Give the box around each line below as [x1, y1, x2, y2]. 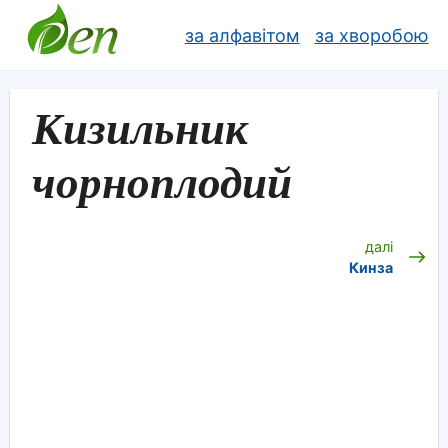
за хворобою [314, 24, 429, 46]
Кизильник [31, 103, 248, 154]
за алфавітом [184, 24, 300, 46]
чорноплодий [31, 157, 292, 208]
